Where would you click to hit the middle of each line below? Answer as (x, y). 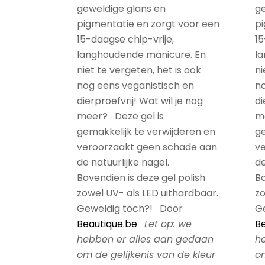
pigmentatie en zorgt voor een (148, 24)
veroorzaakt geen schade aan (147, 147)
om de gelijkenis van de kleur (146, 255)
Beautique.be (107, 224)
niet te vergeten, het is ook (139, 70)
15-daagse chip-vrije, (125, 39)
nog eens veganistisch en (135, 85)
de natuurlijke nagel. (123, 162)
